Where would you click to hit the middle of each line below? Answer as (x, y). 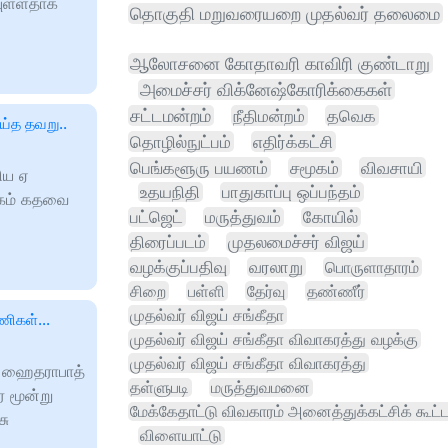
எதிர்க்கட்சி (293, 141)
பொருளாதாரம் (372, 267)
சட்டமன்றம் (170, 115)
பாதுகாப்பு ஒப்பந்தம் (291, 192)
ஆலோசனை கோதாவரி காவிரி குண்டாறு (280, 63)
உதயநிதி (170, 192)
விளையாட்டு (181, 435)
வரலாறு (276, 267)
